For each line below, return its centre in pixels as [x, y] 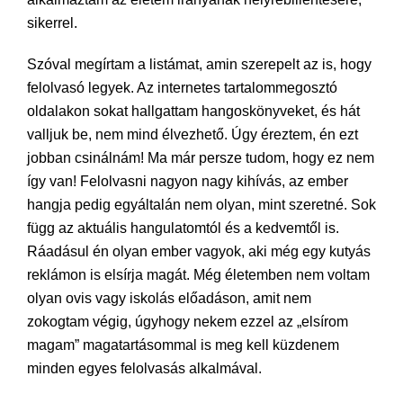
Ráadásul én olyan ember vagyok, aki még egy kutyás [199, 251]
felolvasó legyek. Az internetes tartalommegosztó [182, 88]
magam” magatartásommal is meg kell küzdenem [183, 345]
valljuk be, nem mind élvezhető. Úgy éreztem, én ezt [193, 134]
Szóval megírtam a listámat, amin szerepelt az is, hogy [199, 64]
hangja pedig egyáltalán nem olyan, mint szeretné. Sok [201, 205]
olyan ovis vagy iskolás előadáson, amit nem [169, 298]
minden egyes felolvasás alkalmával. [144, 368]
